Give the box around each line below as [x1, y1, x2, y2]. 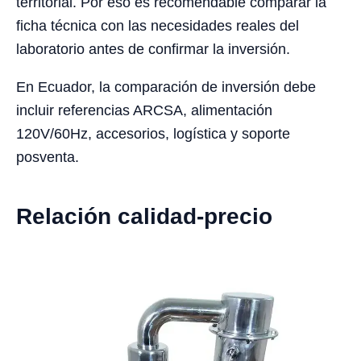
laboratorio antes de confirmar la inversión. [16, 41, 290, 58]
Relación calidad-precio [16, 204, 272, 230]
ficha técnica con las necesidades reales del [16, 18, 299, 35]
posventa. [16, 149, 79, 166]
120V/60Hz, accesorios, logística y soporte [16, 126, 290, 143]
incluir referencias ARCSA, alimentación [16, 102, 272, 119]
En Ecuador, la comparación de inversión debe [16, 79, 316, 96]
